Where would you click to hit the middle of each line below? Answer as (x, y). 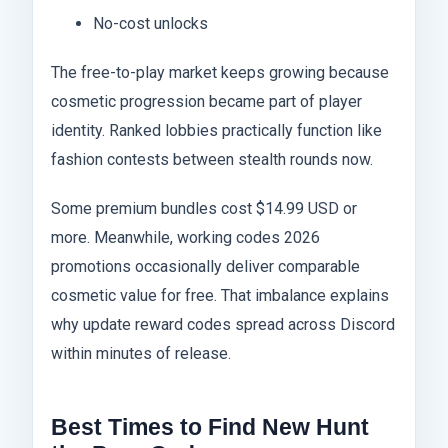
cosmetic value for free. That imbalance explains (220, 296)
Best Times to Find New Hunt (210, 427)
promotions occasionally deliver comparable (205, 267)
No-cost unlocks (150, 24)
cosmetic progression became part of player (206, 102)
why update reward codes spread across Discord (223, 325)
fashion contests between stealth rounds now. (212, 160)
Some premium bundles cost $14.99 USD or (204, 209)
